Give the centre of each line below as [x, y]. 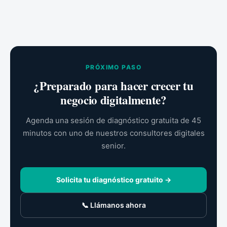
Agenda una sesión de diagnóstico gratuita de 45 [113, 120]
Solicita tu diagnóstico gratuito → [113, 179]
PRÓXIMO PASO [113, 67]
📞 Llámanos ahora [113, 205]
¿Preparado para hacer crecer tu [113, 85]
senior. [113, 145]
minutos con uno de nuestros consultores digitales [113, 133]
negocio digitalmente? [113, 100]
